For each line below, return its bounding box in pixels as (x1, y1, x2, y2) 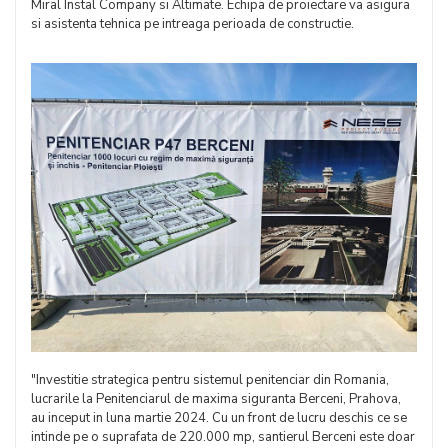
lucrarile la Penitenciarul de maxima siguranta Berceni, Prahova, (31, 390, 401, 409)
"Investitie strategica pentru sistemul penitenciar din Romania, (31, 371, 389, 390)
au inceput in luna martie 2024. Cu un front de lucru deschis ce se (31, 409, 407, 428)
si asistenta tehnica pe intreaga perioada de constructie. (31, 14, 354, 33)
